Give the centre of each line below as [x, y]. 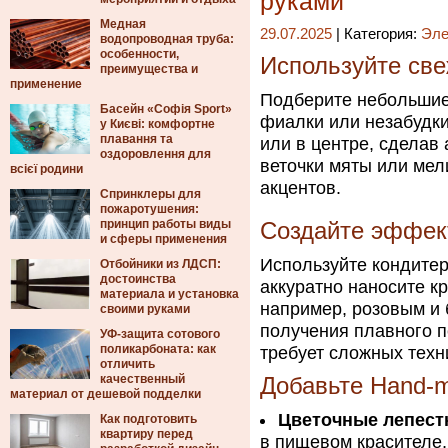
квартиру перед [146, 434]
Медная [123, 24]
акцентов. [300, 188]
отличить [127, 364]
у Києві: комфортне [157, 124]
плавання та [136, 139]
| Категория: [376, 34]
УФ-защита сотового [160, 334]
